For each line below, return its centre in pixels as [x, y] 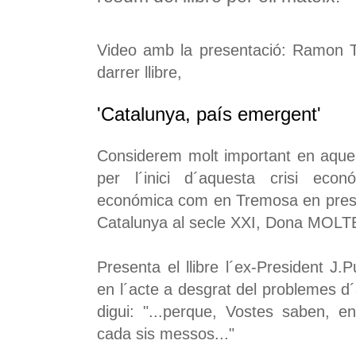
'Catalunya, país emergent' [209, 114]
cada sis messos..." [166, 334]
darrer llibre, [139, 73]
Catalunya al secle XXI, [181, 223]
